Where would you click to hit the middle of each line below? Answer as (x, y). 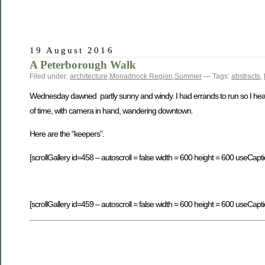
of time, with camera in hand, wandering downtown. (111, 110)
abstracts (246, 76)
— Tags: (216, 76)
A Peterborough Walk (83, 64)
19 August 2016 (72, 50)
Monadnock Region (141, 76)
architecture (89, 76)
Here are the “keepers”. (67, 134)
